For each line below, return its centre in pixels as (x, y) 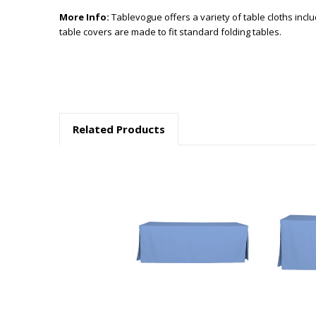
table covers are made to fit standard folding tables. (170, 31)
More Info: (85, 17)
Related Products (119, 129)
